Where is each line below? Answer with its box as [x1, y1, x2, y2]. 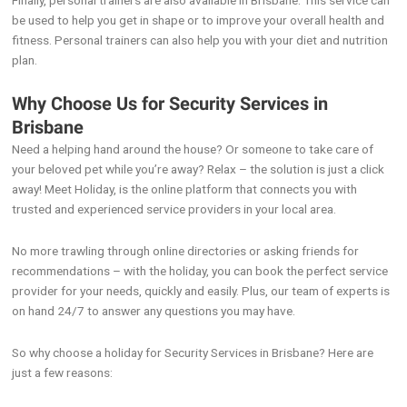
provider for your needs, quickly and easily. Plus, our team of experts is [12, 283, 391, 298]
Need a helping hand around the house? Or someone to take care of [12, 142, 374, 157]
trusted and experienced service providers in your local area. [12, 202, 337, 217]
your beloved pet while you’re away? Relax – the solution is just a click [12, 162, 385, 177]
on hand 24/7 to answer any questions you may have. [12, 303, 296, 318]
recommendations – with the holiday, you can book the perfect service [12, 263, 389, 278]
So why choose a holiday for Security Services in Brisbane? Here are [12, 344, 374, 360]
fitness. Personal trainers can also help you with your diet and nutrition [12, 33, 389, 48]
